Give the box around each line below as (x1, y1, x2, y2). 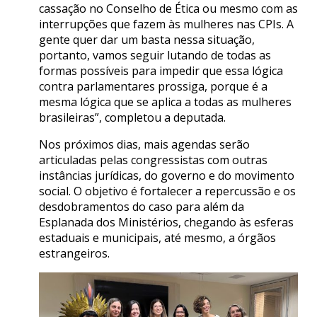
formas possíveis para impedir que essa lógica (39, 62, 283, 79)
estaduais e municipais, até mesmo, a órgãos (39, 229, 276, 246)
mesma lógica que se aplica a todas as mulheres (39, 93, 292, 110)
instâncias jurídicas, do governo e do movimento (39, 167, 294, 183)
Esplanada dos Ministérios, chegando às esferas (39, 214, 294, 230)
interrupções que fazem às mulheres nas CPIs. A (39, 16, 294, 32)
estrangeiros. (39, 245, 110, 261)
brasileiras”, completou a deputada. (39, 109, 226, 125)
